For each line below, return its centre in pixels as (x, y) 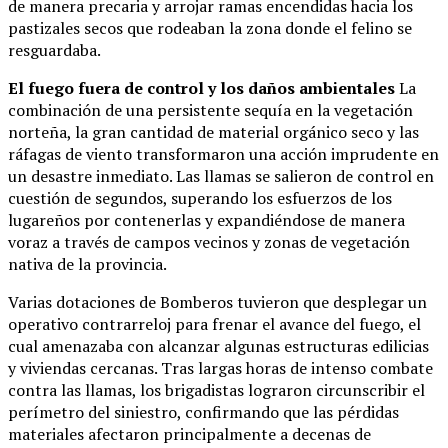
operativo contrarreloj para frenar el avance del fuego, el (214, 324)
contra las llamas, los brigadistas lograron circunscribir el (216, 390)
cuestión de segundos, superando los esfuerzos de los (200, 198)
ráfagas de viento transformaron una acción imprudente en (223, 154)
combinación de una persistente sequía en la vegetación (210, 110)
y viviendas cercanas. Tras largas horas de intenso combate (220, 368)
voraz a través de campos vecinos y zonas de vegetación (209, 242)
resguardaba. (54, 50)
